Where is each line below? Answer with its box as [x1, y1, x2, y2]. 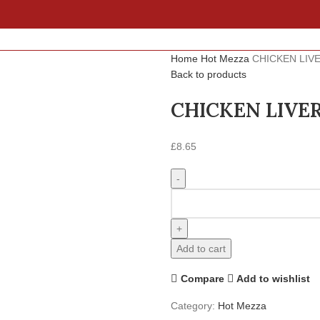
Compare [180, 272, 224, 284]
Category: [171, 300, 215, 311]
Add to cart [176, 243, 226, 254]
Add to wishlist [236, 272, 311, 284]
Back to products [171, 69, 246, 80]
